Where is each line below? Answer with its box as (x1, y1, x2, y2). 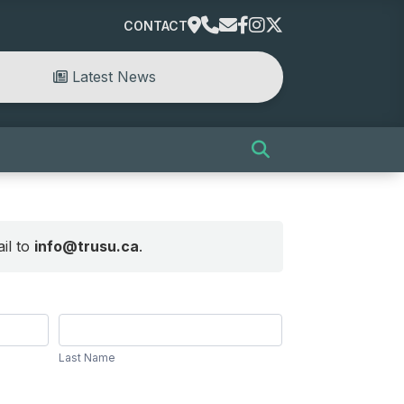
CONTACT (123, 18, 188, 33)
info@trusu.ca (33, 236, 139, 255)
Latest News (67, 67, 156, 86)
